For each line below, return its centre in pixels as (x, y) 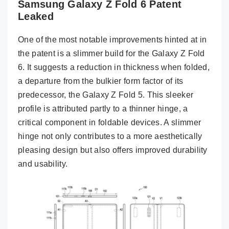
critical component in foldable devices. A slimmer (110, 122)
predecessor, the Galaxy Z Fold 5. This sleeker (106, 95)
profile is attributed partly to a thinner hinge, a (103, 108)
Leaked (36, 16)
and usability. (43, 164)
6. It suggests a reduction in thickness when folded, (114, 67)
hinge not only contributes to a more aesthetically (110, 136)
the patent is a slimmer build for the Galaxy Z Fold (111, 53)
